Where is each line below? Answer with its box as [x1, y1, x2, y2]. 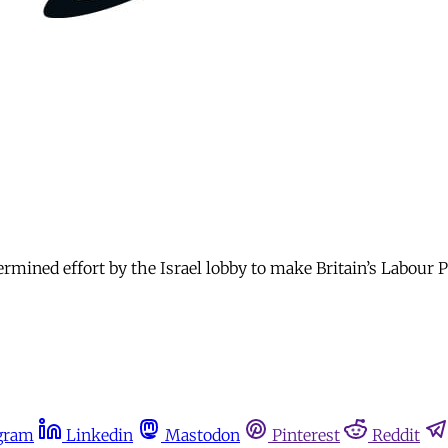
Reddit [372, 425, 420, 446]
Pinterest [272, 425, 340, 446]
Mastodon [165, 425, 240, 446]
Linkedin [66, 425, 133, 446]
